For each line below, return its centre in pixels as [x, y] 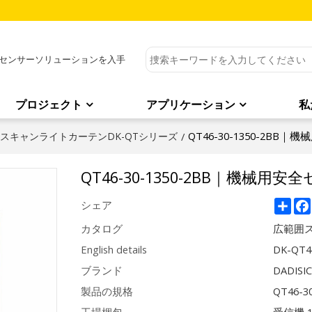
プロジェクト [49, 104]
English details [114, 249]
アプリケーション [190, 104]
